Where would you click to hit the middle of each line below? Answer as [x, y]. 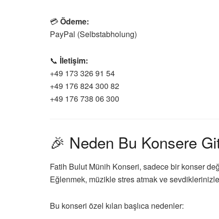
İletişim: [74, 61]
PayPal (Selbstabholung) [93, 34]
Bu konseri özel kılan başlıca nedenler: [117, 205]
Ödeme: [75, 22]
